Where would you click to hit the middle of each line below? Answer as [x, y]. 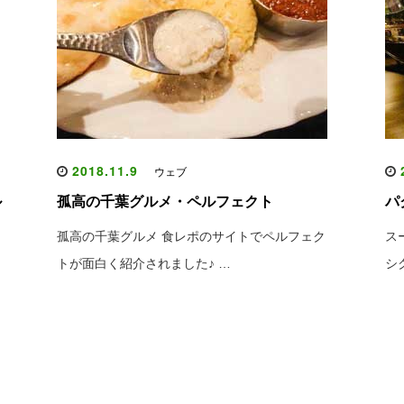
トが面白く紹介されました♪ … [143, 263]
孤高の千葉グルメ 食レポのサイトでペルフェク [191, 236]
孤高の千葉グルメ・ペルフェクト [165, 202]
